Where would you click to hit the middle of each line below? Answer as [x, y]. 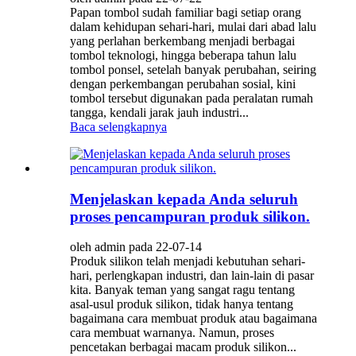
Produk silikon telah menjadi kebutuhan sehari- [188, 261]
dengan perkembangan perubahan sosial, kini [183, 84]
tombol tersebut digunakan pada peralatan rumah [192, 99]
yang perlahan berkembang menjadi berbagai [182, 41]
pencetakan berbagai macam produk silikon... [183, 347]
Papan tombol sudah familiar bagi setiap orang [186, 13]
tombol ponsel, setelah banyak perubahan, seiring [193, 70]
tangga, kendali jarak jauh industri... [159, 113]
